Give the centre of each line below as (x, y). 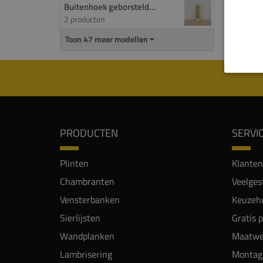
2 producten (85, 19)
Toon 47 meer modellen (107, 39)
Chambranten (87, 181)
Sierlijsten (80, 218)
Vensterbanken (90, 200)
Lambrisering (86, 254)
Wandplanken (87, 236)
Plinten (74, 163)
